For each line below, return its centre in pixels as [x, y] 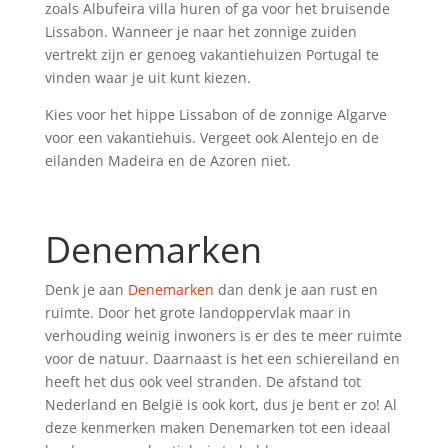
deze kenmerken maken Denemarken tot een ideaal [217, 427]
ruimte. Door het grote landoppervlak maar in [197, 312]
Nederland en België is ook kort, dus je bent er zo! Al [220, 404]
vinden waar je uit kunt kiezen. [147, 77]
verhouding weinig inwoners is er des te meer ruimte [223, 335]
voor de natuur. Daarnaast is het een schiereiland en [222, 358]
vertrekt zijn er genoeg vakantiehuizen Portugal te [211, 54]
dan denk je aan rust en [295, 289]
